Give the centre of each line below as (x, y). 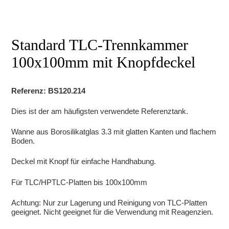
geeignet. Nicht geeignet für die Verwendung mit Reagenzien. (112, 212)
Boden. (23, 141)
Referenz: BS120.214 (49, 91)
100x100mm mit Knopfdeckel (104, 62)
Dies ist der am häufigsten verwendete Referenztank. (100, 111)
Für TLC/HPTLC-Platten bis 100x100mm (79, 182)
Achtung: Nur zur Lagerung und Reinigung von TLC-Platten (109, 202)
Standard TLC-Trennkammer (100, 45)
